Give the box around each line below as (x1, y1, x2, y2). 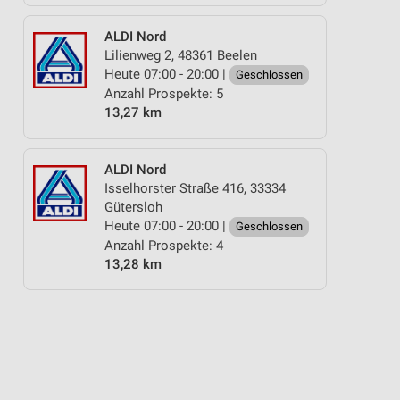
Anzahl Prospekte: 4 (104, 237, 223, 254)
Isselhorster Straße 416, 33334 (104, 179, 286, 196)
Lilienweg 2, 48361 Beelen (104, 47, 257, 63)
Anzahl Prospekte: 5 (104, 86, 223, 102)
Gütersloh (104, 198, 162, 215)
